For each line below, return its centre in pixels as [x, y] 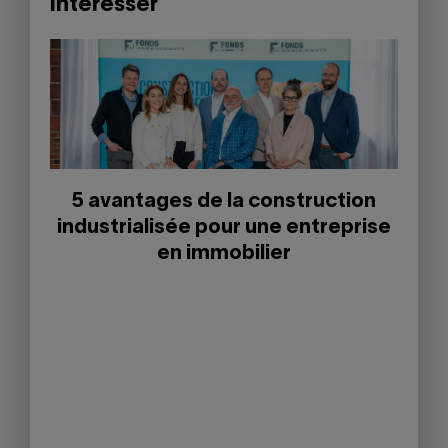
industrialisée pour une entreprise [224, 227]
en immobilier [224, 253]
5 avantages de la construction [224, 201]
